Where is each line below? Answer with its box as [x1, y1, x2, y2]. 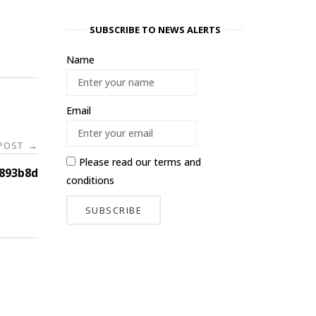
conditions [66, 173, 114, 187]
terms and [154, 154, 201, 169]
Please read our [79, 154, 154, 169]
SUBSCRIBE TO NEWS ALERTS [90, 23, 221, 37]
